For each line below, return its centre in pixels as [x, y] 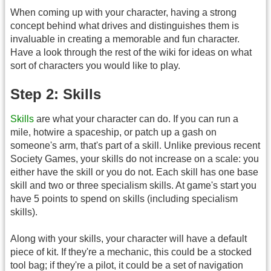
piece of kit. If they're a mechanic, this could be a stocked [131, 252]
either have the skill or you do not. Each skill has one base [134, 172]
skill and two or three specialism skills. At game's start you [133, 186]
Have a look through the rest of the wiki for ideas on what [131, 52]
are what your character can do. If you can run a [136, 119]
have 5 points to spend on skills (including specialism [124, 199]
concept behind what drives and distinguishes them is [125, 25]
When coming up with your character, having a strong [123, 12]
